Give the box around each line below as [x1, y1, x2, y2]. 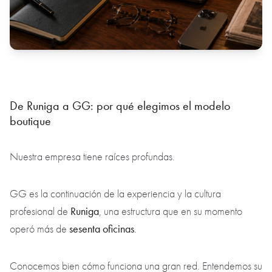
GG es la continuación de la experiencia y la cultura [10, 188, 221, 201]
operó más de [10, 223, 69, 236]
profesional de [10, 205, 70, 219]
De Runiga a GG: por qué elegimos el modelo [10, 98, 230, 114]
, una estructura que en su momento [99, 205, 242, 219]
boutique [10, 114, 54, 129]
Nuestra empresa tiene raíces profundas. [10, 151, 177, 164]
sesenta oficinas [69, 222, 134, 236]
